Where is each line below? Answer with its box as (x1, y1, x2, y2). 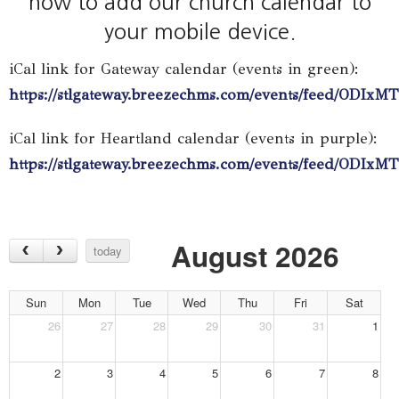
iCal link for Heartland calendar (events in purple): (9, 129, 381, 149)
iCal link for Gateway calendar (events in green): (9, 60, 359, 79)
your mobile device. (103, 20, 296, 42)
